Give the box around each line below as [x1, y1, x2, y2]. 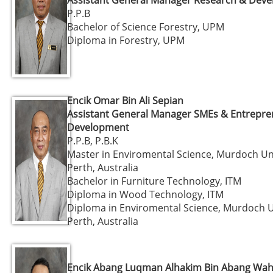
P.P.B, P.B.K [67, 133, 118, 147]
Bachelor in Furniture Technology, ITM [67, 174, 241, 188]
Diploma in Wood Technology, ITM [67, 187, 224, 201]
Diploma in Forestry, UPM [67, 33, 185, 47]
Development [67, 120, 129, 134]
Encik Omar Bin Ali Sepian [67, 93, 183, 107]
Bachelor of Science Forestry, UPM [67, 19, 224, 34]
